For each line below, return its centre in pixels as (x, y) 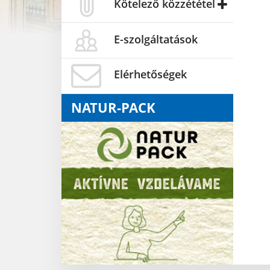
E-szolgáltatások (156, 39)
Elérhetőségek (150, 74)
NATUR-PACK (113, 107)
